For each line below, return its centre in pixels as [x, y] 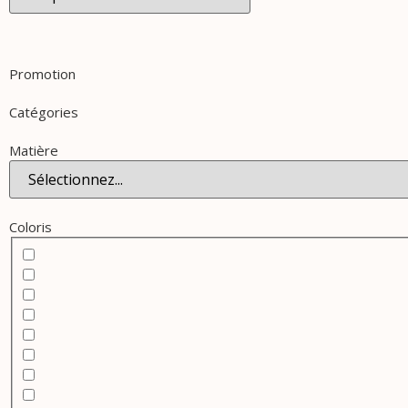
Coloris [31, 227]
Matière [34, 151]
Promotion [42, 74]
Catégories [44, 112]
